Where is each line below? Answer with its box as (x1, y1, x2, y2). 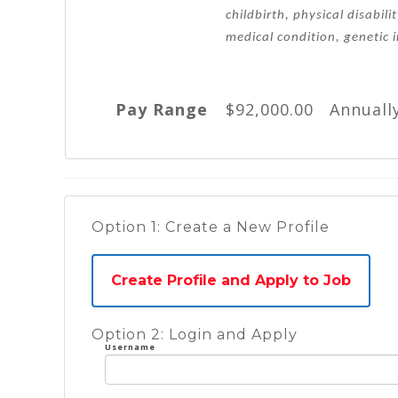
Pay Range (115, 98, 208, 120)
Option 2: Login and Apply (92, 325, 298, 343)
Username (105, 341, 155, 353)
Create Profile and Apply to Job (323, 271, 351, 289)
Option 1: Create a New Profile (92, 218, 330, 235)
